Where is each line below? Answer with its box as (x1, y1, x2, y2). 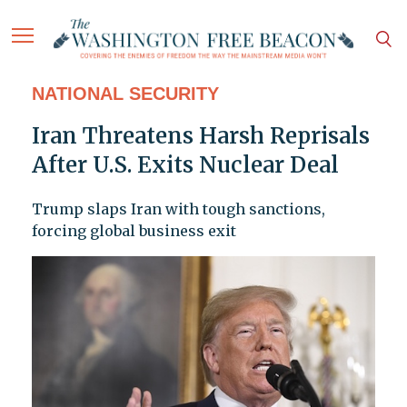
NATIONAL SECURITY (31, 84, 219, 104)
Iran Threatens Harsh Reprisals (31, 122, 370, 151)
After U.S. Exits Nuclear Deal (31, 151, 339, 180)
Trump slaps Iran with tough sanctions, (31, 200, 325, 219)
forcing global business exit (31, 222, 236, 241)
